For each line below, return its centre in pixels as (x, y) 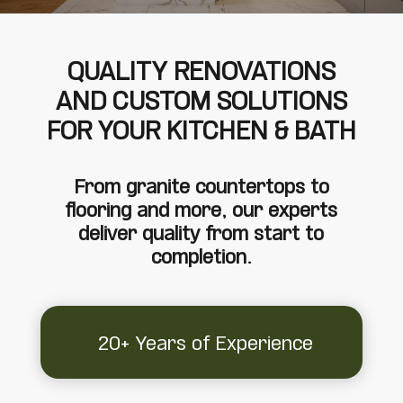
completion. (201, 258)
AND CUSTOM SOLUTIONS (201, 103)
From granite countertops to (201, 188)
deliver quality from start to (201, 235)
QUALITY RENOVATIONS (201, 73)
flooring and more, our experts (201, 211)
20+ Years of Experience (206, 345)
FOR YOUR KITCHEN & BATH (201, 133)
